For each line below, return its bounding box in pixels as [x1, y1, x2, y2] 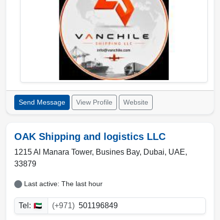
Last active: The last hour [24, 180, 103, 188]
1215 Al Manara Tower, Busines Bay [14, 148, 139, 157]
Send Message [19, 98, 65, 107]
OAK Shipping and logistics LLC [14, 131, 165, 142]
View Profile [76, 98, 112, 107]
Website [123, 98, 148, 107]
